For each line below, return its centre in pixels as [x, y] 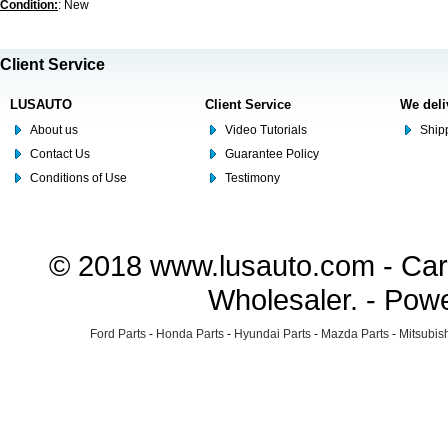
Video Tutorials [266, 130]
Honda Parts [190, 334]
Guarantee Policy [272, 154]
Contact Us [60, 154]
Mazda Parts [355, 334]
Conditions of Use [78, 178]
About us [54, 130]
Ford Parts [118, 334]
